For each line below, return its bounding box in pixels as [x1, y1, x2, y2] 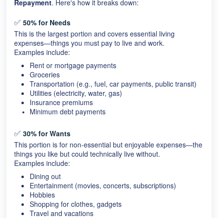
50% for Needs [23, 18, 71, 27]
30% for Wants [23, 128, 71, 138]
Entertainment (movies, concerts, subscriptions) [30, 181, 176, 190]
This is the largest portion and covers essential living [14, 29, 175, 38]
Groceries [30, 70, 60, 79]
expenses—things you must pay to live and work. [14, 38, 164, 48]
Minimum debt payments [30, 107, 106, 116]
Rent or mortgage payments [30, 60, 116, 70]
